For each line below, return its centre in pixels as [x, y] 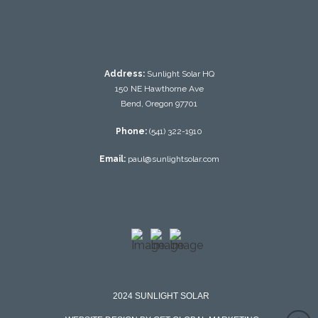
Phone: [131, 132]
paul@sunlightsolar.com [173, 159]
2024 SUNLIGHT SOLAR [162, 296]
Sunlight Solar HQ [180, 74]
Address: [125, 74]
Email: [112, 159]
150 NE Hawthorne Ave [159, 89]
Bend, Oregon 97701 [159, 104]
